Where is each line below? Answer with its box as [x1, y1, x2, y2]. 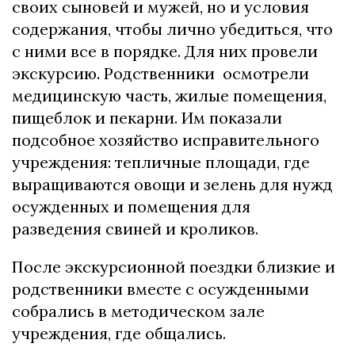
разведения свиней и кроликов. [12, 218, 258, 239]
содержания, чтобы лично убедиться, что [12, 18, 333, 39]
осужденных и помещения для [12, 196, 250, 216]
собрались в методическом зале [12, 300, 265, 321]
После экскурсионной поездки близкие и [12, 256, 335, 277]
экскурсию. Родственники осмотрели [12, 63, 309, 83]
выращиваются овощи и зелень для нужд [12, 174, 333, 194]
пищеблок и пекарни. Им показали [12, 107, 286, 128]
